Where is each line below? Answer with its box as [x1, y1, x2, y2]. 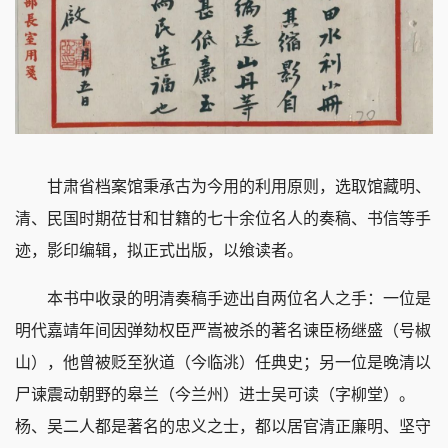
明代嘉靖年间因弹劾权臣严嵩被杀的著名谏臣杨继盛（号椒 [15, 322, 431, 340]
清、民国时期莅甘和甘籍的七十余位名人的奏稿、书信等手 [15, 210, 431, 228]
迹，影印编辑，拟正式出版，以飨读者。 [15, 242, 303, 260]
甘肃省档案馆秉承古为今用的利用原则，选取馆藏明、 [15, 178, 431, 196]
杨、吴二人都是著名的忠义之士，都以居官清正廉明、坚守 [15, 418, 431, 436]
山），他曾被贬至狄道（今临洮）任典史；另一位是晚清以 [15, 354, 431, 372]
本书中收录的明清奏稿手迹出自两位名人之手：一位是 [15, 290, 431, 308]
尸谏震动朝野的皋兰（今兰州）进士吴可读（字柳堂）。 [15, 386, 415, 404]
